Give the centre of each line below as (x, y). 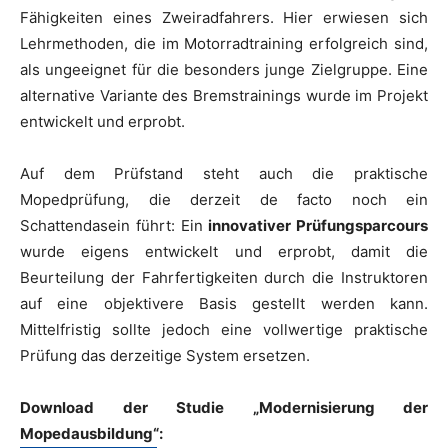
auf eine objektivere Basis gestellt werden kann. (224, 303)
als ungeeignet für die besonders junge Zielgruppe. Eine (224, 69)
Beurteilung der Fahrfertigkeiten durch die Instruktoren (224, 277)
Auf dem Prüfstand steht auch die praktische (224, 173)
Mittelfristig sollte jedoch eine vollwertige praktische (224, 329)
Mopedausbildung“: (91, 433)
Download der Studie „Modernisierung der (224, 407)
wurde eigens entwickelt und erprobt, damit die (224, 251)
